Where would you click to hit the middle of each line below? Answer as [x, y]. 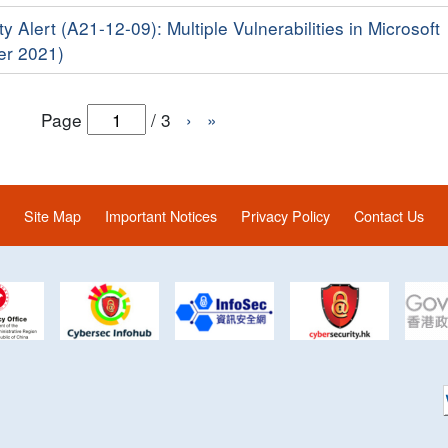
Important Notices [161, 215]
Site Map [52, 215]
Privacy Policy [285, 215]
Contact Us [389, 215]
